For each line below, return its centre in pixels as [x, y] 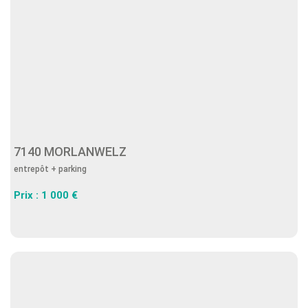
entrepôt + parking [50, 169]
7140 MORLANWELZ [73, 152]
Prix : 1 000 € [46, 195]
